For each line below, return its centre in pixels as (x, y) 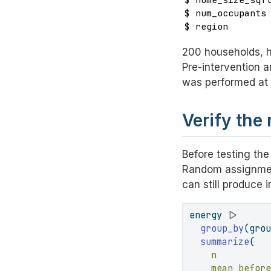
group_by (222, 229)
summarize (225, 242)
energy (209, 215)
